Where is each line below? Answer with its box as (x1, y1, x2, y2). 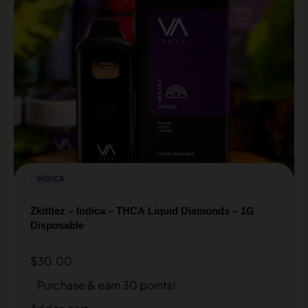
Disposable (30, 219, 84, 231)
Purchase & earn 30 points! (37, 277, 176, 292)
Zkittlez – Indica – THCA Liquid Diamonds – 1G (30, 204, 254, 217)
